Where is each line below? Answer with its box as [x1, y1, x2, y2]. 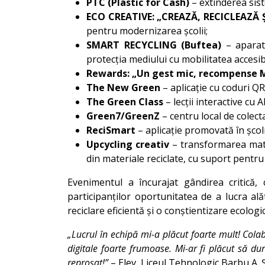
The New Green [86, 81, 160, 94]
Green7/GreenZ [86, 109, 160, 122]
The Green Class [86, 95, 163, 108]
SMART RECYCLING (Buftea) [86, 38, 221, 51]
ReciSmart [86, 124, 135, 137]
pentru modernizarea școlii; [86, 24, 208, 37]
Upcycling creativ [86, 138, 170, 151]
